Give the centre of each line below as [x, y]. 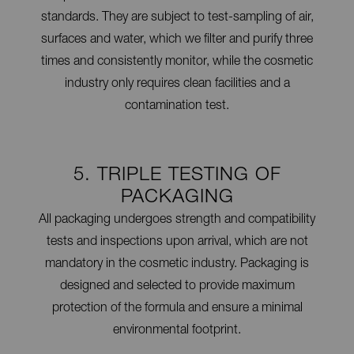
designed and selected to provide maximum [177, 286]
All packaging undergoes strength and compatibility [177, 220]
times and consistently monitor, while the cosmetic [177, 62]
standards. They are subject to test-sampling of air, [177, 18]
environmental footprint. [177, 331]
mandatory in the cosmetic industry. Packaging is [177, 264]
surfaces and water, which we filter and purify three [177, 40]
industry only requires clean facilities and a [177, 84]
